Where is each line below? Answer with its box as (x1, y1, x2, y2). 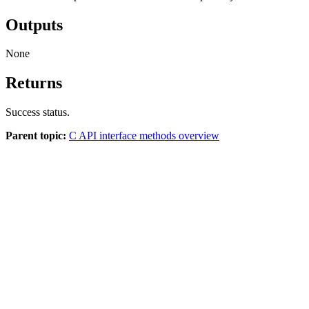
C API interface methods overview (69, 130, 219, 142)
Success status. (6, 106, 70, 119)
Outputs (6, 15, 63, 34)
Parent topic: (6, 130, 66, 142)
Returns (6, 74, 62, 92)
